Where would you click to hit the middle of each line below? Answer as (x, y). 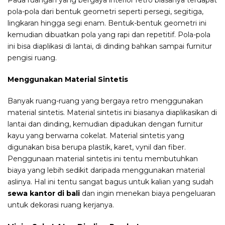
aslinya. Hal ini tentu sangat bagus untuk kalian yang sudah (110, 182)
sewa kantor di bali (44, 194)
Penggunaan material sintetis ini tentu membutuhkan (103, 159)
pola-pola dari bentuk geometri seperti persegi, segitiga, (105, 12)
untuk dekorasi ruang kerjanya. (61, 205)
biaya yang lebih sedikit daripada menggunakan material (106, 171)
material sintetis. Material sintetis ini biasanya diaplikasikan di (112, 113)
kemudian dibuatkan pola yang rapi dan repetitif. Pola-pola (109, 35)
